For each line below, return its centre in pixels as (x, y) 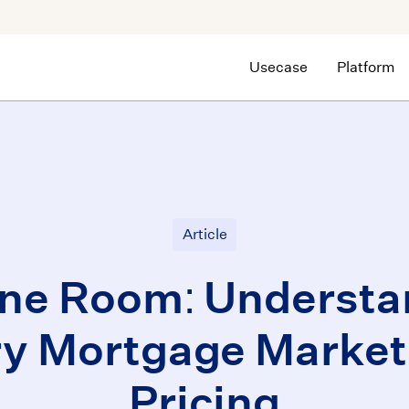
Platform (366, 67)
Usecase (278, 67)
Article (204, 234)
